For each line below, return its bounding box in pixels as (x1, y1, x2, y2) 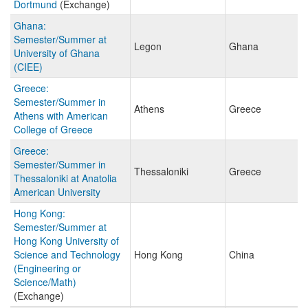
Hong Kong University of (14, 234, 119, 248)
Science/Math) (14, 275, 76, 289)
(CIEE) (14, 60, 43, 74)
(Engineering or (14, 261, 81, 276)
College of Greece (14, 122, 93, 137)
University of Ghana (14, 46, 100, 60)
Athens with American (14, 109, 108, 123)
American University (14, 185, 100, 199)
